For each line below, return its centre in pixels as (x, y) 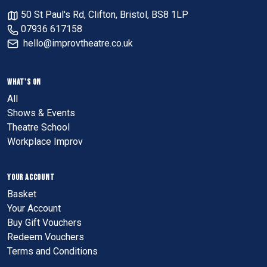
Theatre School (38, 127)
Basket (22, 194)
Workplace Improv (45, 142)
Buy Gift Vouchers (44, 223)
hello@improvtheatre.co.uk (78, 44)
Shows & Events (41, 113)
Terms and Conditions (52, 251)
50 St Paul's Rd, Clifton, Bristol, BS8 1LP (104, 15)
